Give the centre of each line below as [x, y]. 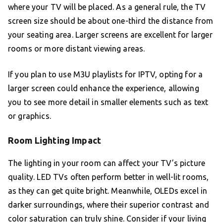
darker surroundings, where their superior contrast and [109, 205]
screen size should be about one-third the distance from [111, 21]
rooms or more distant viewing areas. [77, 49]
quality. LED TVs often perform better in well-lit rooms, [109, 177]
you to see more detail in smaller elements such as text [108, 102]
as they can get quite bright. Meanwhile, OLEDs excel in [108, 191]
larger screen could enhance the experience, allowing [104, 88]
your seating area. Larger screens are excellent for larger [110, 35]
